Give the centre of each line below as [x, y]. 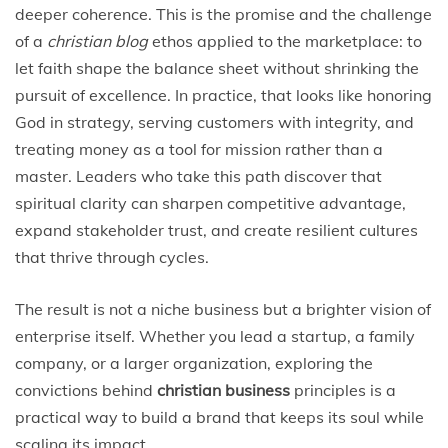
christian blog [97, 41]
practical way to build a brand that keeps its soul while [219, 417]
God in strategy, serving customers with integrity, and [214, 122]
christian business [223, 390]
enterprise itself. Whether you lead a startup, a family [215, 336]
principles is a [343, 390]
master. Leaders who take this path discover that [198, 176]
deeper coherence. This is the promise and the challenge [223, 14]
